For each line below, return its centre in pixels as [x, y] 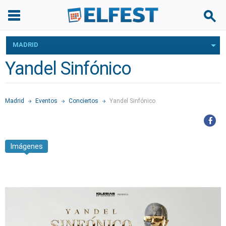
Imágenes [26, 146]
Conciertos [83, 101]
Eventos [46, 101]
